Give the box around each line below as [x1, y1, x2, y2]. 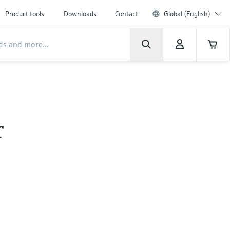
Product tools [5, 9, 44, 18]
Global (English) [164, 9, 210, 18]
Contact [115, 9, 138, 18]
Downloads [64, 9, 97, 18]
